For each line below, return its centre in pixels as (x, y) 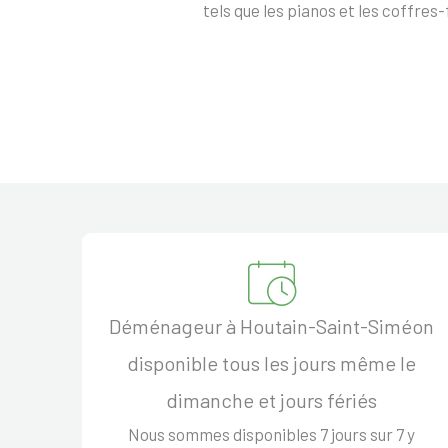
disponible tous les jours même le (272, 362)
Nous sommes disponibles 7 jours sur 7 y (272, 433)
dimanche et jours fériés (272, 399)
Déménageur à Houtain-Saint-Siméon (272, 325)
